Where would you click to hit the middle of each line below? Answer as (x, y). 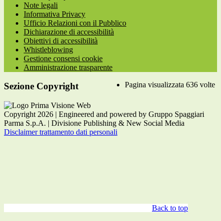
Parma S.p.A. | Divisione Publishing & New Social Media (94, 123)
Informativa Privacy (55, 14)
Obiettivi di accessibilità (61, 40)
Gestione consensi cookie (63, 58)
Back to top (170, 208)
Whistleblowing (48, 49)
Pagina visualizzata (156, 84)
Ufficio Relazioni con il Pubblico (75, 23)
